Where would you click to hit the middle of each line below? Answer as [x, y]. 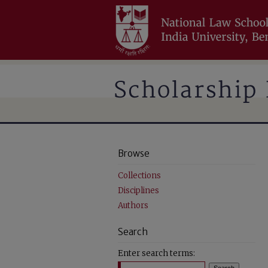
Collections [139, 176]
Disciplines [138, 191]
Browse [134, 153]
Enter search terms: [156, 253]
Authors [133, 205]
